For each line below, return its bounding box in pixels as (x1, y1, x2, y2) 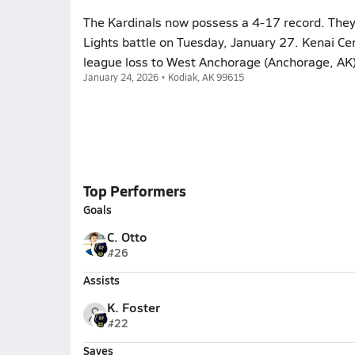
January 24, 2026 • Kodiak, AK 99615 (82, 71, 244, 83)
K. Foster (106, 298, 160, 316)
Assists (82, 272, 120, 288)
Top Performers (82, 181, 186, 200)
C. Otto (106, 227, 147, 246)
